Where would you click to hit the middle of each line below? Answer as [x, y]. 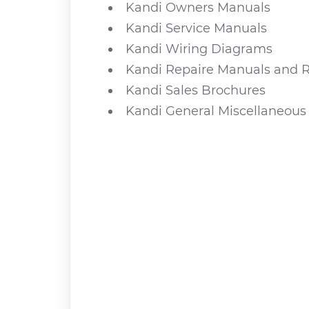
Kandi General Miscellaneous [216, 111]
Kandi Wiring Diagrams [199, 49]
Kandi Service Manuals [196, 28]
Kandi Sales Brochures [196, 90]
